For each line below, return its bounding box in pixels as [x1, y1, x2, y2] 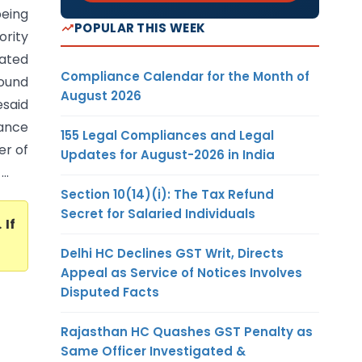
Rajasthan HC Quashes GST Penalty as [61, 322, 313, 340]
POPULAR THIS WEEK [74, 19, 206, 36]
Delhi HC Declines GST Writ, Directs [61, 244, 284, 262]
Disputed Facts [61, 283, 159, 301]
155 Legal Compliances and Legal [61, 126, 274, 144]
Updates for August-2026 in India [61, 145, 275, 163]
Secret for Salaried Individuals [61, 204, 255, 222]
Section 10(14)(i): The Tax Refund [61, 185, 274, 203]
